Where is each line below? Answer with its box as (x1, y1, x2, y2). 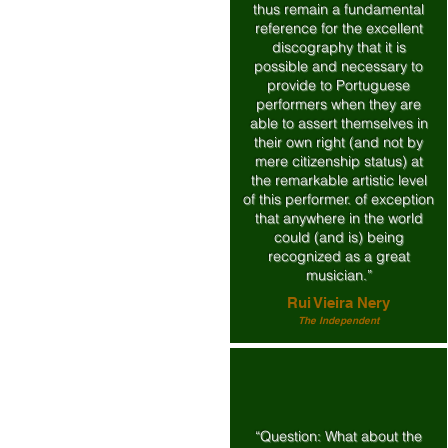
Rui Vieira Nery (287, 294, 390, 311)
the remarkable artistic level (250, 171, 427, 189)
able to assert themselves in (249, 114, 428, 132)
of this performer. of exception (243, 190, 434, 208)
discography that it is (271, 38, 406, 56)
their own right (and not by (254, 133, 423, 151)
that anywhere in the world (254, 209, 423, 227)
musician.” (305, 266, 372, 284)
